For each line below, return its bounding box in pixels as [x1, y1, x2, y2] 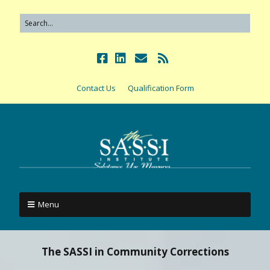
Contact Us [76, 82, 116, 93]
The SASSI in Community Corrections [41, 244, 229, 259]
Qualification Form [127, 82, 194, 93]
